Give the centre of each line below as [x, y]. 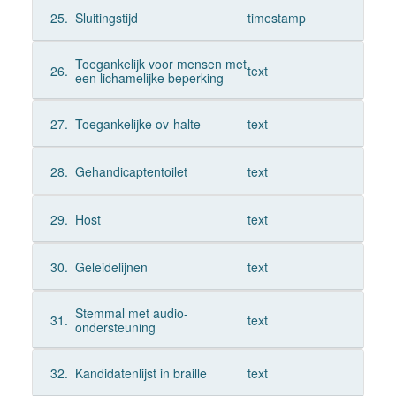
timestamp [276, 18]
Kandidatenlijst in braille [141, 373]
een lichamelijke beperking [149, 78]
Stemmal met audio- [131, 313]
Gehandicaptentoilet [131, 171]
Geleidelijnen [111, 267]
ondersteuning [115, 327]
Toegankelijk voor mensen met [160, 64]
